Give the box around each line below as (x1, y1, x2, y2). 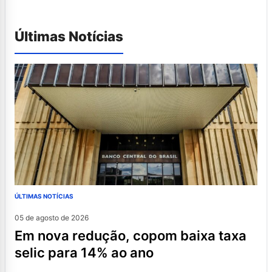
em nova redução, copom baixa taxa (15, 227, 22, 243)
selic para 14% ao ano (15, 244, 154, 260)
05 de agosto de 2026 (15, 212, 89, 222)
